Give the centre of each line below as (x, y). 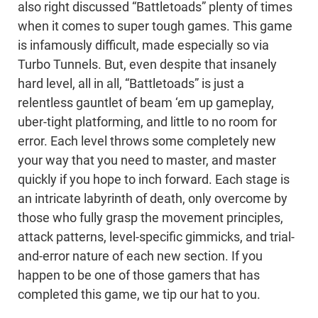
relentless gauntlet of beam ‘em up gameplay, (146, 103)
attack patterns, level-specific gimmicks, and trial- (156, 237)
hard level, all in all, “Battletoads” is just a (131, 84)
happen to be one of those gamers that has (139, 276)
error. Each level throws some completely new (147, 142)
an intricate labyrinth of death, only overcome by (153, 199)
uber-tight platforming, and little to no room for (147, 122)
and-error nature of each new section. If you (140, 257)
